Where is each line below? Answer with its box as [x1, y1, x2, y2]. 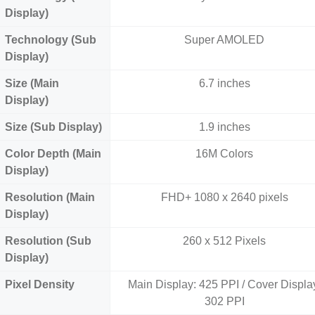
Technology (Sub [5, 34, 96, 46]
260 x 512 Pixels [183, 235, 266, 247]
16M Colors [195, 148, 254, 160]
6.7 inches [198, 77, 250, 89]
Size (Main [5, 77, 59, 89]
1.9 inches [198, 121, 250, 133]
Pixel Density [5, 278, 75, 290]
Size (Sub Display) [5, 121, 102, 133]
